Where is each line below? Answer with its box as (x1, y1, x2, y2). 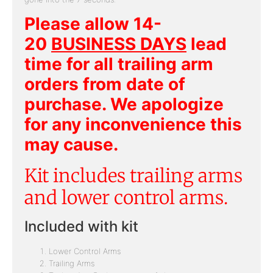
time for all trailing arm (24, 54, 213, 75)
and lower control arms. (24, 186, 228, 210)
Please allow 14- (24, 13, 161, 35)
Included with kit (24, 218, 138, 236)
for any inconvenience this (24, 114, 242, 135)
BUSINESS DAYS (51, 34, 186, 55)
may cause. (24, 134, 122, 155)
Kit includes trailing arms (24, 164, 243, 188)
